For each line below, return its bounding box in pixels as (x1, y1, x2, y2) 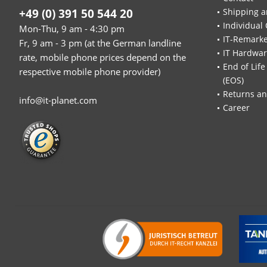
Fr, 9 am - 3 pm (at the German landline (19, 37, 181, 49)
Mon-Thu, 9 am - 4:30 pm (19, 23, 125, 35)
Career (223, 102, 250, 114)
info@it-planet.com (19, 94, 97, 107)
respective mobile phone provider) (19, 66, 160, 78)
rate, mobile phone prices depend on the (19, 51, 186, 64)
